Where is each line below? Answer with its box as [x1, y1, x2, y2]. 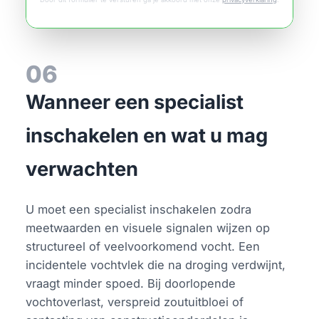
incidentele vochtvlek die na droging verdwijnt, [26, 257, 286, 272]
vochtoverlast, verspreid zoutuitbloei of [26, 294, 244, 309]
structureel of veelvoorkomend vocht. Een [26, 239, 261, 253]
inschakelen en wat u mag [26, 123, 268, 147]
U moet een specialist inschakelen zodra [26, 202, 252, 216]
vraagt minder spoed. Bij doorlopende [26, 276, 236, 291]
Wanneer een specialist [26, 90, 244, 114]
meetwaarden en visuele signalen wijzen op [26, 220, 271, 235]
